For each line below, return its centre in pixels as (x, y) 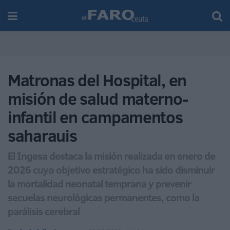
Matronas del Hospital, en (97, 80)
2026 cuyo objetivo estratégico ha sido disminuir (111, 169)
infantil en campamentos (95, 117)
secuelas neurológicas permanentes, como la (103, 197)
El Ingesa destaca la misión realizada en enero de (111, 155)
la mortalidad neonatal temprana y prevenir (99, 183)
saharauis (42, 136)
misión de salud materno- (98, 99)
